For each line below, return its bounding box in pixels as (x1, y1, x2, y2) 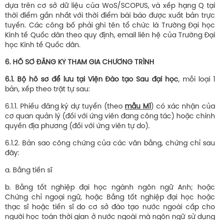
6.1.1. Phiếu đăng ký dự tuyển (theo (5, 103, 125, 111)
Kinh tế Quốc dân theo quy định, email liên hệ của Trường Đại (5, 32, 215, 40)
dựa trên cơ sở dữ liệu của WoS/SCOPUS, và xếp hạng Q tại (5, 2, 215, 10)
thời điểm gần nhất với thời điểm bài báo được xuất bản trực (5, 12, 215, 20)
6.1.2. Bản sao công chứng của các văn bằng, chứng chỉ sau (5, 140, 215, 148)
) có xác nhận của (151, 103, 215, 111)
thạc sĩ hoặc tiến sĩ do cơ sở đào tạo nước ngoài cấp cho (5, 204, 215, 212)
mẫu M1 (125, 103, 151, 111)
